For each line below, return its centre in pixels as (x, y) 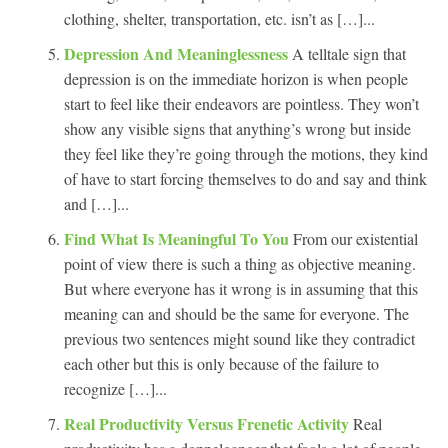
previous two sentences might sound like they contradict (239, 338)
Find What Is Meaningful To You (178, 238)
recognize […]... (115, 388)
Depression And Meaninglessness (178, 53)
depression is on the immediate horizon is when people (236, 78)
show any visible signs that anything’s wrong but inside (237, 128)
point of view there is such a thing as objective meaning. (240, 263)
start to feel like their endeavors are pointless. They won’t (241, 103)
